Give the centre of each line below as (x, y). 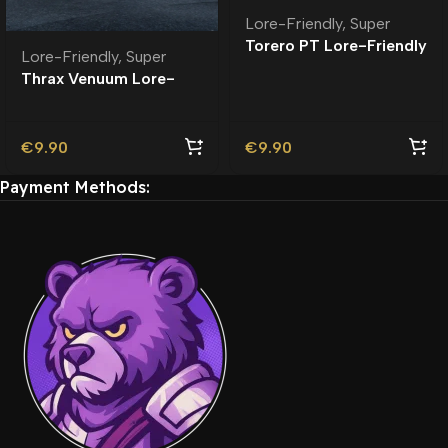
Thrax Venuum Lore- (98, 79)
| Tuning (274, 68)
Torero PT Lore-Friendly (336, 46)
